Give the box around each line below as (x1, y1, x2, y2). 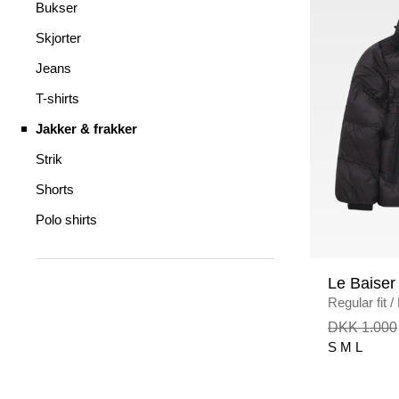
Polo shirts (36, 212, 97, 227)
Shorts (36, 182, 74, 197)
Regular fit (328, 295, 387, 310)
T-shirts (36, 91, 79, 106)
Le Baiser (328, 274, 395, 292)
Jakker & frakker (36, 121, 137, 136)
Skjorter (36, 30, 81, 45)
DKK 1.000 (328, 320, 397, 335)
